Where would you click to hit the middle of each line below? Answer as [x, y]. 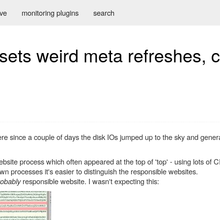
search [104, 13]
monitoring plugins [50, 13]
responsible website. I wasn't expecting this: [90, 181]
